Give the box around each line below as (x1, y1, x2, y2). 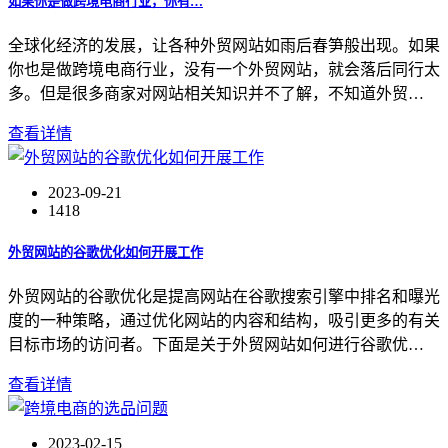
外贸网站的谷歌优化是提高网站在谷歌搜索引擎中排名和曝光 (8, 288, 440, 306)
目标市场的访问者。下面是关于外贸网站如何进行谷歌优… (8, 336, 424, 354)
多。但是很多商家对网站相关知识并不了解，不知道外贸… (8, 84, 424, 102)
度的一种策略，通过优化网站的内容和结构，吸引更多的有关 (8, 312, 440, 330)
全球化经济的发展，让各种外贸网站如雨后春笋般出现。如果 (8, 36, 440, 54)
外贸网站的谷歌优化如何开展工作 (8, 245, 203, 261)
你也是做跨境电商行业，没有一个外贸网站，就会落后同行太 (8, 60, 440, 78)
